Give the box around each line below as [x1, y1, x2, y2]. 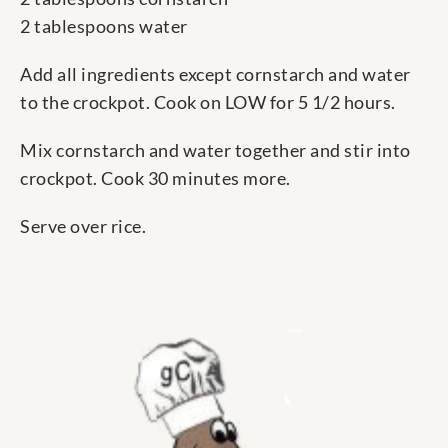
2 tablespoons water [20, 15, 188, 38]
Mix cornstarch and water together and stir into [20, 139, 411, 162]
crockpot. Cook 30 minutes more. [20, 167, 291, 190]
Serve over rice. [20, 215, 146, 238]
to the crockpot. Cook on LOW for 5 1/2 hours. [20, 91, 396, 114]
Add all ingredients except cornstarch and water [20, 63, 411, 86]
